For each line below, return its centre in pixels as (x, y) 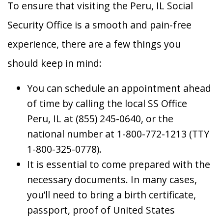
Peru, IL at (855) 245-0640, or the (100, 119)
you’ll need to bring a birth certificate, (111, 195)
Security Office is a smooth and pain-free (99, 25)
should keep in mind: (55, 63)
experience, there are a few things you (94, 44)
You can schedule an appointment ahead (119, 88)
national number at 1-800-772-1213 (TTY (118, 134)
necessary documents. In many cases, (112, 180)
